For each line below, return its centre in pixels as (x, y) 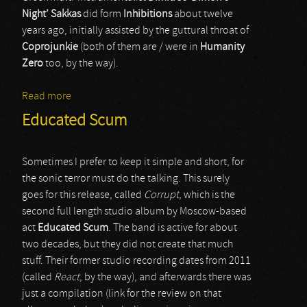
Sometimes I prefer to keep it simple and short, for (133, 162)
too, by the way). (81, 64)
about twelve (202, 14)
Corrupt (161, 195)
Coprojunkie (50, 47)
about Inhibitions (110, 97)
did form (102, 14)
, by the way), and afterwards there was (165, 278)
